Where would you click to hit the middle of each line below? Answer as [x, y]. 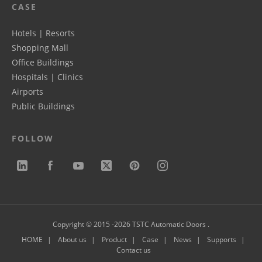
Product [114, 240]
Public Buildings [43, 106]
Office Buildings [43, 63]
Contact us [133, 250]
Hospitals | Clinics [47, 77]
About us [72, 240]
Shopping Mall [40, 48]
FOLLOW [33, 139]
